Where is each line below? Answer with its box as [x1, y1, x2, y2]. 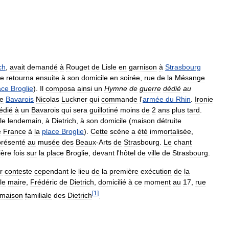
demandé [27, 62, 58, 71]
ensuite [36, 73, 59, 82]
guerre [140, 84, 161, 93]
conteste [5, 167, 32, 175]
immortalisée [150, 127, 191, 135]
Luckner [61, 95, 87, 103]
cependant [34, 167, 68, 175]
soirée [120, 73, 140, 82]
